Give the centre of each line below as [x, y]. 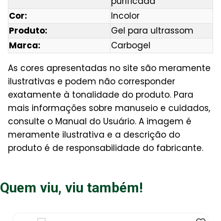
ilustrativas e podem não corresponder [92, 81]
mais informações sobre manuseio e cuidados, [109, 108]
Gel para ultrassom [152, 30]
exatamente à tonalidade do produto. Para [101, 94]
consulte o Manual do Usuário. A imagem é [100, 121]
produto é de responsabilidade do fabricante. [106, 148]
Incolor [125, 16]
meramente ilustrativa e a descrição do [94, 134]
